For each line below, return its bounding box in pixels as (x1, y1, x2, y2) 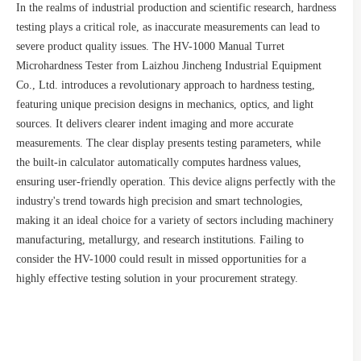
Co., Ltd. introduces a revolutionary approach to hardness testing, (16, 79, 315, 91)
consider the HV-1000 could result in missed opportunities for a (16, 253, 306, 265)
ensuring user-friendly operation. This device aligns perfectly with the (16, 176, 335, 188)
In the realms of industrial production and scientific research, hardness (16, 2, 336, 14)
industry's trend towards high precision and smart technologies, (16, 195, 303, 207)
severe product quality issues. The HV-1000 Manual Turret (16, 40, 284, 52)
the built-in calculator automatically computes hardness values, (16, 156, 301, 168)
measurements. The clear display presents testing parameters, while (16, 137, 321, 149)
